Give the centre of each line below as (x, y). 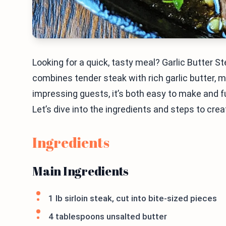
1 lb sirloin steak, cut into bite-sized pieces (133, 198)
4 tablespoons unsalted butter (108, 216)
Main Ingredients (81, 171)
